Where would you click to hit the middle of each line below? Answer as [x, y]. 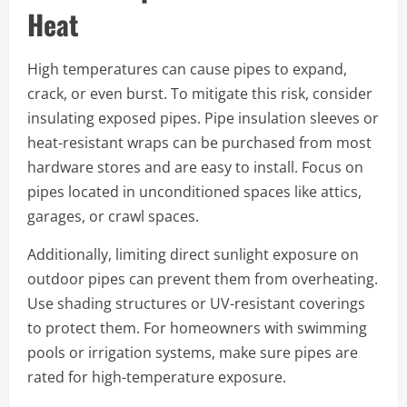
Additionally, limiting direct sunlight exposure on [193, 254]
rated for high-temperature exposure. [157, 377]
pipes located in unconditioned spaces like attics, [194, 191]
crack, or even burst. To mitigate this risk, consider [200, 93]
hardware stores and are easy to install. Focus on [195, 167]
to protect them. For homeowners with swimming [197, 328]
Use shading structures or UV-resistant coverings [196, 303]
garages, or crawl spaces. [113, 216]
